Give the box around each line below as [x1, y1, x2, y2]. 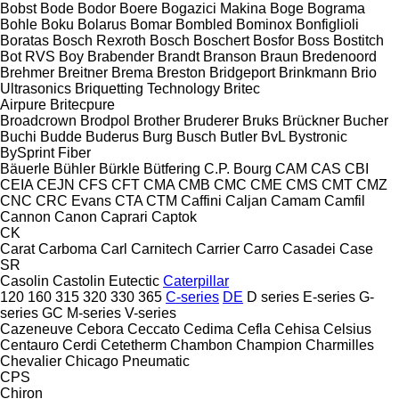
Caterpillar [163, 273, 229, 289]
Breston [157, 64, 206, 80]
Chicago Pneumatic [65, 353, 190, 369]
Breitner [58, 64, 108, 80]
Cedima [183, 321, 233, 337]
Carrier [196, 240, 240, 256]
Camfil [324, 192, 365, 208]
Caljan [225, 192, 267, 208]
